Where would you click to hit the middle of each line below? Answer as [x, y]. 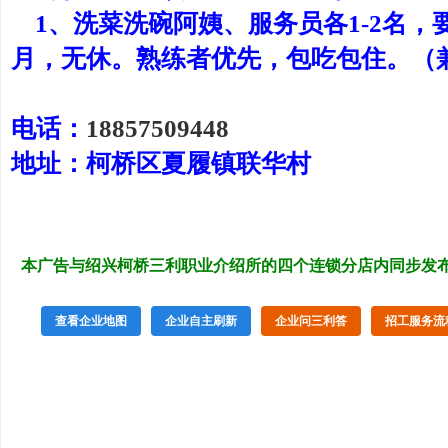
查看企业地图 [91, 321]
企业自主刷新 [201, 321]
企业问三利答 [311, 321]
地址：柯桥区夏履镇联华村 [161, 163]
